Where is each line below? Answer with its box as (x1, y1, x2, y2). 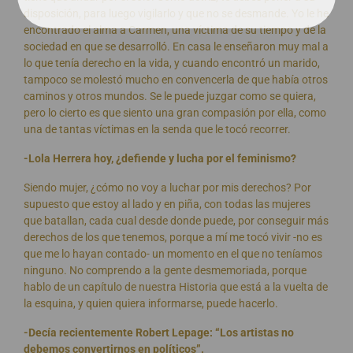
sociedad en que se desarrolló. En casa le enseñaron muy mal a (24, 40, 329, 53)
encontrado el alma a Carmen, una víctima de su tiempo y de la (24, 24, 326, 36)
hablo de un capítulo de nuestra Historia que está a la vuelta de (24, 281, 328, 293)
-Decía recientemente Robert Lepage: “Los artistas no (24, 326, 294, 339)
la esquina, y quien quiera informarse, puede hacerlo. (24, 297, 278, 310)
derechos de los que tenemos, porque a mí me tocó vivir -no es (24, 231, 322, 243)
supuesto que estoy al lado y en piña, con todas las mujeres (24, 198, 310, 210)
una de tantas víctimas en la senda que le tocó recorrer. (24, 123, 291, 136)
